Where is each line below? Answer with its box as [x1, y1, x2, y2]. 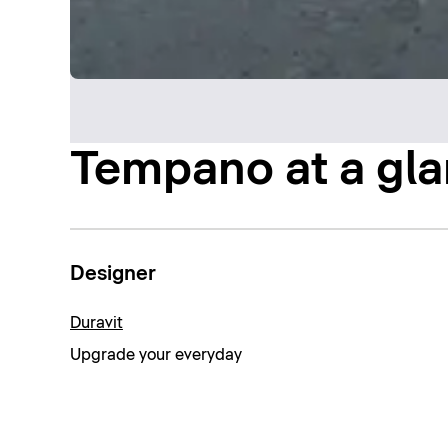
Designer [69, 264, 156, 285]
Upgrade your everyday [69, 346, 242, 363]
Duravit [69, 314, 123, 331]
